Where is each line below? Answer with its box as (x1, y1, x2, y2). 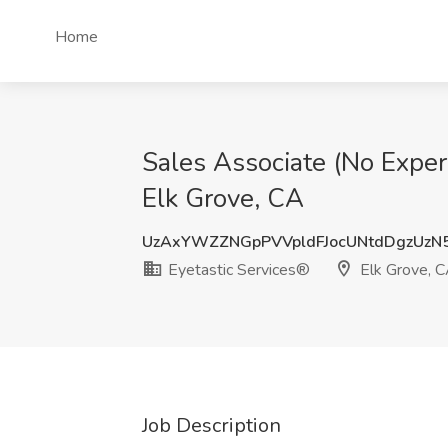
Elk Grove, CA (142, 181, 304, 216)
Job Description (142, 412, 281, 439)
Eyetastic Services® (164, 259, 310, 281)
